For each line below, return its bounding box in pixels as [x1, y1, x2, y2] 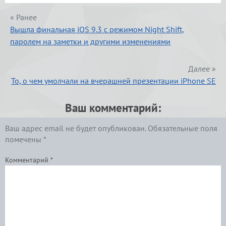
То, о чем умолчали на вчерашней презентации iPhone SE [11, 76, 216, 86]
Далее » [188, 64, 216, 74]
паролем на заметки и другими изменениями [10, 36, 171, 47]
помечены [5, 134, 43, 145]
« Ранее [10, 12, 37, 23]
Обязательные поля [148, 123, 217, 134]
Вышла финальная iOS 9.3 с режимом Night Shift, [10, 24, 184, 35]
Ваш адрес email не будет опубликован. [5, 123, 146, 134]
